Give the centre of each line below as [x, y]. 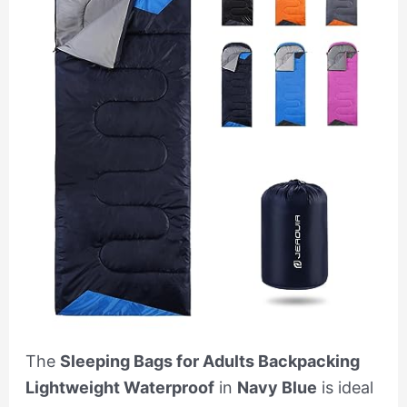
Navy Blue [277, 388]
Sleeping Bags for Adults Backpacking [209, 362]
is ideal [345, 388]
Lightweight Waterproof [119, 388]
